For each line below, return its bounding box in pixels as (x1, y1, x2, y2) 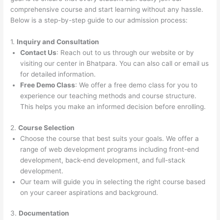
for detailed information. (20, 70, 96, 79)
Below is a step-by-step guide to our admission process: (10, 16, 188, 25)
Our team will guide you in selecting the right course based (20, 177, 206, 186)
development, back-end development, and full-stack (20, 156, 186, 164)
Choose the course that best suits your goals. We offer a (20, 134, 199, 142)
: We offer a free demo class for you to (75, 81, 198, 89)
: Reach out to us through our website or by (56, 49, 194, 57)
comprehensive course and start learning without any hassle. (10, 5, 204, 14)
